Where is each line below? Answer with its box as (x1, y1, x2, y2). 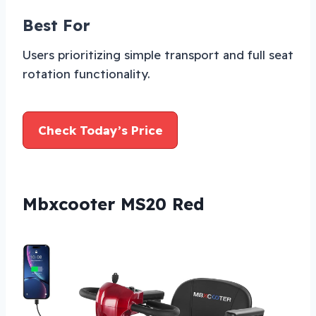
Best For (23, 16, 90, 36)
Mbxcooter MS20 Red (23, 193, 205, 215)
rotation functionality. (23, 66, 150, 82)
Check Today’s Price (37, 123, 163, 138)
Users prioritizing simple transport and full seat (23, 47, 293, 63)
